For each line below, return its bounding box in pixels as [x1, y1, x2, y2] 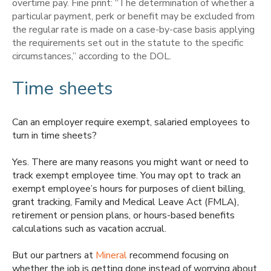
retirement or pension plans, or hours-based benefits [12, 208, 235, 222]
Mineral [96, 249, 129, 263]
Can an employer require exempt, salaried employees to [12, 115, 250, 129]
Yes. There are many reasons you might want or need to [12, 155, 249, 169]
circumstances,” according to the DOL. [12, 49, 171, 63]
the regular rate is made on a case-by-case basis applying [12, 22, 255, 36]
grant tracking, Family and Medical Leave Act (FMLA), [12, 195, 239, 209]
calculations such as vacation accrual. [12, 221, 166, 235]
